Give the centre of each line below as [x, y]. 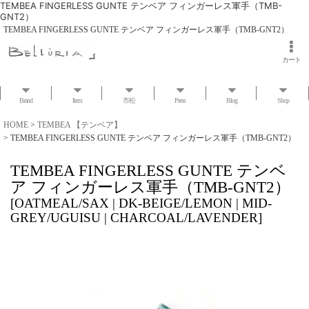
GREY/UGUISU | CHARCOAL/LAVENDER [134, 218]
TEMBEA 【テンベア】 [80, 125]
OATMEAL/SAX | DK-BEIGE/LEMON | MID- [143, 203]
